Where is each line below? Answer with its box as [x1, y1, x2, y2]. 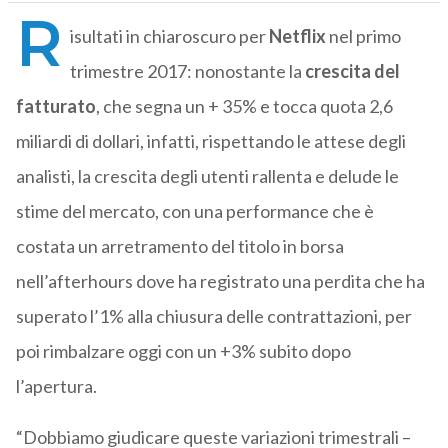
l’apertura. [15, 375, 97, 398]
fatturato [15, 95, 96, 118]
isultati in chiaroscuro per [69, 25, 269, 48]
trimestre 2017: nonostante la [69, 60, 305, 83]
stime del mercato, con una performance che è [15, 200, 374, 223]
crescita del [304, 60, 400, 83]
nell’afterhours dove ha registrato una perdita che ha [15, 270, 425, 293]
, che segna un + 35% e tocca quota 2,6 [95, 95, 393, 118]
